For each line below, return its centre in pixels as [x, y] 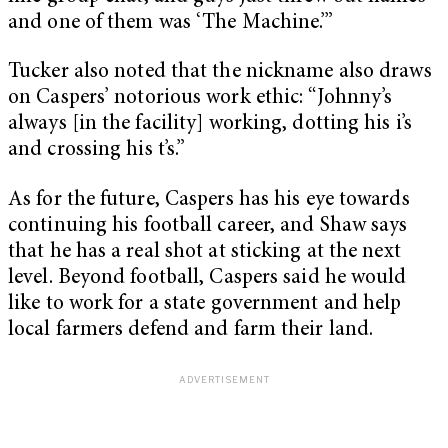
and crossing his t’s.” [97, 151]
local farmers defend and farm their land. [191, 331]
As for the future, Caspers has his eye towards [209, 201]
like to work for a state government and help [205, 305]
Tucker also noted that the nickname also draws [220, 73]
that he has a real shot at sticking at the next [204, 253]
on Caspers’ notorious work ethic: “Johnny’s [200, 99]
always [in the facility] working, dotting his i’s [210, 125]
